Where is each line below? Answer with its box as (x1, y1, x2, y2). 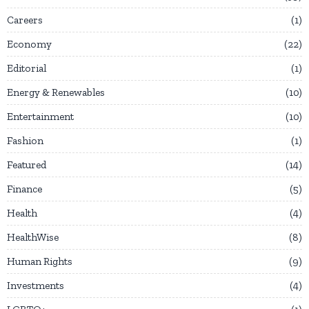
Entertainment (7, 110, 74, 123)
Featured (7, 158, 46, 171)
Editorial (7, 61, 46, 74)
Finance (7, 182, 42, 195)
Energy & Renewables (7, 86, 105, 99)
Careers (7, 13, 43, 26)
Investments (7, 279, 64, 292)
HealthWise (7, 230, 59, 243)
